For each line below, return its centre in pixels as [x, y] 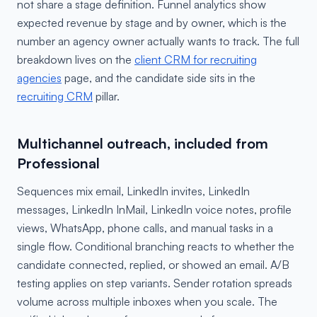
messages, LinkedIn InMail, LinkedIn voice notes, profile [154, 209]
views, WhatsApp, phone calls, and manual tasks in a [145, 228]
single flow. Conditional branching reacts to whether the [156, 246]
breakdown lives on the [76, 59]
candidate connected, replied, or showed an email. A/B [153, 265]
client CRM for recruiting [196, 59]
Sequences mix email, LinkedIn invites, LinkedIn [133, 191]
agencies [39, 78]
